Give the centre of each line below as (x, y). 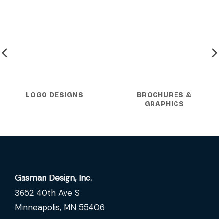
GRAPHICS (164, 104)
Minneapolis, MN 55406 (60, 207)
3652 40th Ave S (47, 192)
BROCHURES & (164, 95)
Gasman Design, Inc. (53, 178)
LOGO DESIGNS (55, 95)
